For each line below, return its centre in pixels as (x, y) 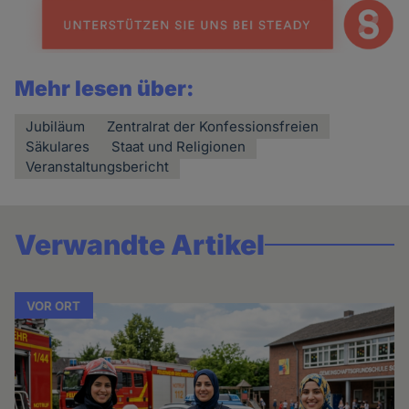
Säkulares (58, 146)
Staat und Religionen (179, 146)
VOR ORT (54, 305)
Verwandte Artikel (140, 244)
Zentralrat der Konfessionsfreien (213, 126)
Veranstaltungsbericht (98, 166)
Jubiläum (56, 126)
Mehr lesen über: (105, 88)
